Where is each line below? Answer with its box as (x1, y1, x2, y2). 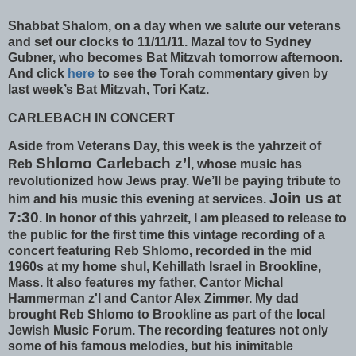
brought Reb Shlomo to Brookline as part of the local (8, 308, 325, 322)
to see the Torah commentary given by (95, 66, 328, 80)
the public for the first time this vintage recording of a (8, 228, 325, 242)
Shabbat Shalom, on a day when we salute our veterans (8, 18, 341, 33)
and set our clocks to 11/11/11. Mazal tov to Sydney (8, 34, 311, 48)
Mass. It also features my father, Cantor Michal (8, 276, 283, 290)
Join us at (269, 190, 341, 207)
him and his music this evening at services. (8, 192, 269, 207)
